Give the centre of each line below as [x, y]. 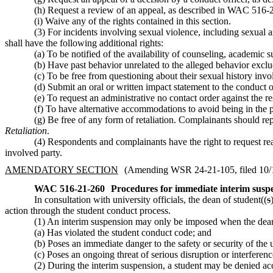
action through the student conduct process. [88, 211]
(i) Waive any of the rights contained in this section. [133, 21]
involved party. [34, 153]
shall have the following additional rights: [84, 43]
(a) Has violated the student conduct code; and [123, 233]
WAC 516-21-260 [69, 189]
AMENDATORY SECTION [62, 169]
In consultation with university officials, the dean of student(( [151, 200]
